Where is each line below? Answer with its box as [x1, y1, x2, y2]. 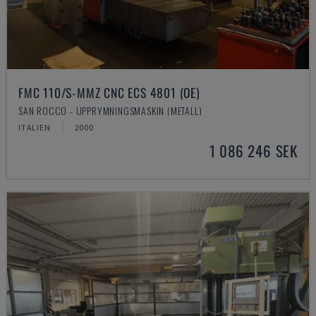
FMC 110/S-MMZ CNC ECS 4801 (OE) [18, 83, 200, 102]
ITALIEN [18, 122, 51, 133]
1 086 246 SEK [209, 140, 298, 162]
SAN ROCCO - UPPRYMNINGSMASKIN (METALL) [18, 103, 202, 118]
